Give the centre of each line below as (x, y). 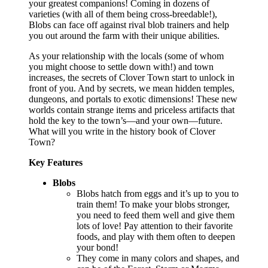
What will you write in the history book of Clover (122, 131)
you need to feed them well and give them (156, 215)
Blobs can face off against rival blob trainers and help (129, 25)
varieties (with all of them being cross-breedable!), (123, 14)
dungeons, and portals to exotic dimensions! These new (133, 99)
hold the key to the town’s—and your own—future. (126, 120)
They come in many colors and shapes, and (158, 258)
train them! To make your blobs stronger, (153, 204)
